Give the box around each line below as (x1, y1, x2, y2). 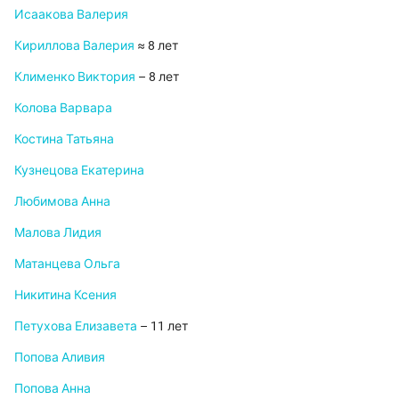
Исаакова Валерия (14, 7, 128, 22)
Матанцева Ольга (14, 256, 120, 272)
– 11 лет (137, 319, 188, 334)
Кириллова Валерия (14, 38, 134, 53)
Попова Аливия (14, 350, 105, 365)
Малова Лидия (14, 225, 102, 240)
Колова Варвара (14, 101, 112, 116)
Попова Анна (14, 381, 91, 396)
